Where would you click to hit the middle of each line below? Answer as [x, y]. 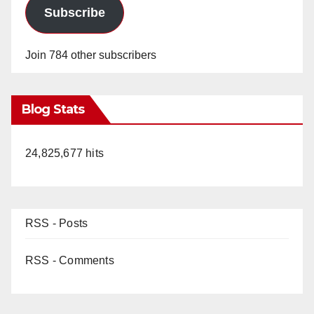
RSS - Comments [70, 260]
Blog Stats [53, 109]
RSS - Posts [57, 223]
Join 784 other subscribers [91, 55]
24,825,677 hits [64, 153]
